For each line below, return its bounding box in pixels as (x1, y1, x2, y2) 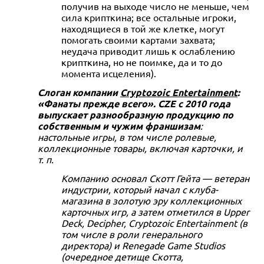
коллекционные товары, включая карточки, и (38, 141, 243, 154)
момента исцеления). (61, 67, 156, 79)
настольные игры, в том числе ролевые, (38, 130, 216, 143)
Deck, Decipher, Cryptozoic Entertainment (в (61, 216, 247, 229)
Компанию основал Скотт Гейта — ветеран (61, 171, 249, 184)
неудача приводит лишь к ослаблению (61, 44, 235, 57)
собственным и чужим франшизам (38, 119, 200, 132)
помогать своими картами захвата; (61, 33, 215, 45)
